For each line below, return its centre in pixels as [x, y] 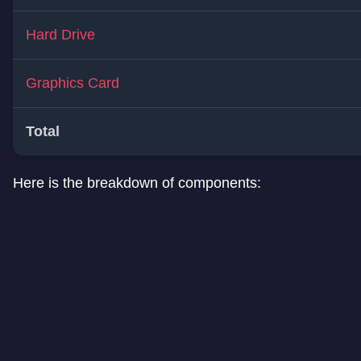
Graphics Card [73, 83]
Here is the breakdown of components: [137, 183]
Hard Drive [60, 35]
